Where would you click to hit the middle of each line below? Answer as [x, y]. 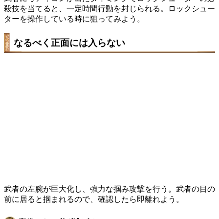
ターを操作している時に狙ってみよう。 [74, 19]
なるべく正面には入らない [69, 43]
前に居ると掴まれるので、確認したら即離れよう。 [94, 199]
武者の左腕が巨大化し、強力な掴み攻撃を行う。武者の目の [109, 189]
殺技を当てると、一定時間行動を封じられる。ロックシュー [109, 8]
